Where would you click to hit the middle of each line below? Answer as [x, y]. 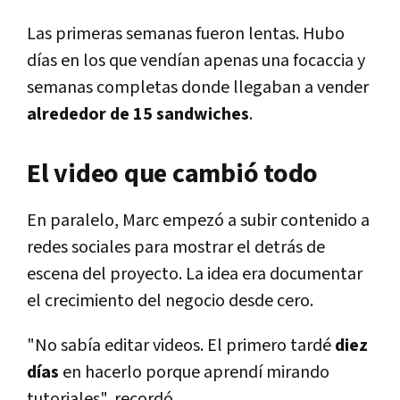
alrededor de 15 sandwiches [138, 115]
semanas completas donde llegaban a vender [198, 88]
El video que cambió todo [172, 175]
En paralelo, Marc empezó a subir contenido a [198, 221]
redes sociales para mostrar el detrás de [176, 248]
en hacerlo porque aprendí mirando [194, 373]
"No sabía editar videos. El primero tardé [181, 346]
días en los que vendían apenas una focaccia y [196, 61]
